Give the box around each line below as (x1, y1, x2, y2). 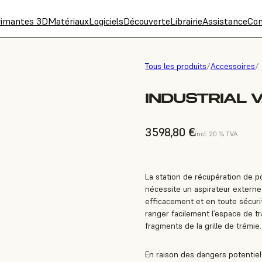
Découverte (123, 15, 170, 27)
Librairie (170, 15, 202, 27)
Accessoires (211, 61, 255, 71)
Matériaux (48, 15, 89, 27)
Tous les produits (145, 61, 206, 71)
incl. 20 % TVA (195, 129, 238, 139)
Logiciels (89, 15, 123, 27)
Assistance (202, 15, 247, 27)
